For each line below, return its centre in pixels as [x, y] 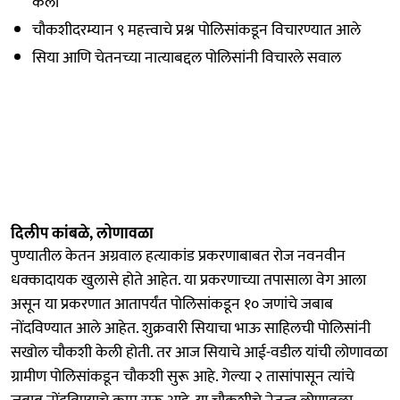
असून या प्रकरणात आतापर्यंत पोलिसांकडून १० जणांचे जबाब [172, 304]
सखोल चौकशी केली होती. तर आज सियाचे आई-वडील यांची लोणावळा [199, 352]
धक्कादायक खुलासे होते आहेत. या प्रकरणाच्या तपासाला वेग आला [188, 280]
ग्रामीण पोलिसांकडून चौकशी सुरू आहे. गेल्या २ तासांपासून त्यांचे [183, 376]
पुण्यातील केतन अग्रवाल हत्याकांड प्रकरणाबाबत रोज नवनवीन [178, 256]
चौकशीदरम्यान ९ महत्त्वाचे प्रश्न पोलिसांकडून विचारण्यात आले [196, 30]
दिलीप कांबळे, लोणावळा [82, 233]
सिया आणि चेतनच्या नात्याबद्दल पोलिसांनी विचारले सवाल [187, 58]
